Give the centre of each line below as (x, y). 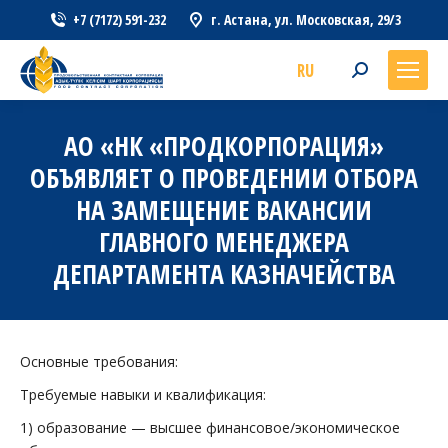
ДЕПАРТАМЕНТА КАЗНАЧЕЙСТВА (224, 274)
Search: (374, 72)
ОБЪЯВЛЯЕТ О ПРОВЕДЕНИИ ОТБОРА (224, 178)
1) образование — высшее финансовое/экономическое (210, 427)
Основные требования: (99, 361)
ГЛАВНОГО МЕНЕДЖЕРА (224, 242)
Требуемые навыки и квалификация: (143, 394)
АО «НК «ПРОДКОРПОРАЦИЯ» (224, 146)
